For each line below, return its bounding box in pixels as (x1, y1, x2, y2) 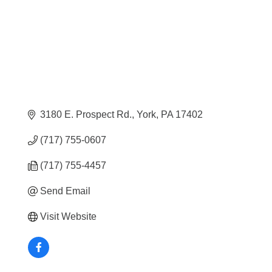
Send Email (40, 185, 91, 196)
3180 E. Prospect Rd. (40, 109, 132, 120)
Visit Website (40, 211, 97, 222)
